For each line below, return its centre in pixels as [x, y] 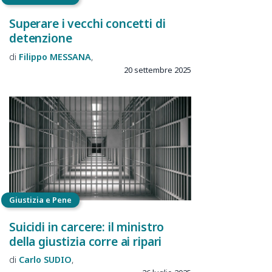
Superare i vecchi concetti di [87, 24]
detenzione [41, 38]
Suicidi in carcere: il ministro [87, 226]
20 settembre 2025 [158, 70]
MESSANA [70, 56]
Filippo [33, 56]
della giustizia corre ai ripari [86, 241]
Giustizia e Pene [40, 200]
